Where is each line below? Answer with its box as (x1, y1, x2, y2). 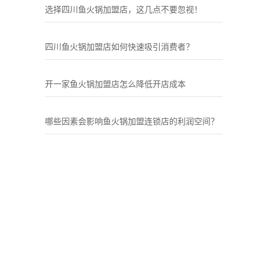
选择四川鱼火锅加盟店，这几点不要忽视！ (45, 5, 202, 14)
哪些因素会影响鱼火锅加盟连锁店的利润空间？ (45, 117, 219, 126)
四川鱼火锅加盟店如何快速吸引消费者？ (45, 42, 194, 51)
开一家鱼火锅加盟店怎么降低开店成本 (45, 79, 186, 89)
